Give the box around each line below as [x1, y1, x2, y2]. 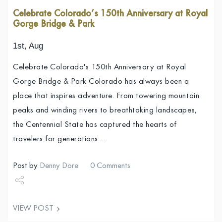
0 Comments [90, 162, 130, 171]
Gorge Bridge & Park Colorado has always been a [13, 78, 189, 87]
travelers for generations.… [13, 135, 106, 144]
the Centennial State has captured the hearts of [13, 121, 177, 130]
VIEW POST [13, 204, 54, 213]
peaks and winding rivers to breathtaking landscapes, [13, 107, 197, 115]
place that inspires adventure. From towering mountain [13, 92, 200, 101]
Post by [13, 162, 40, 171]
